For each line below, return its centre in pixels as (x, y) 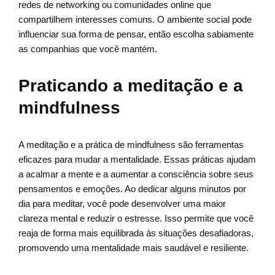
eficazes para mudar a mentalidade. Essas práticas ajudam (137, 160)
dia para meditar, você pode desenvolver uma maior (122, 204)
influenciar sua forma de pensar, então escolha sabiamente (136, 34)
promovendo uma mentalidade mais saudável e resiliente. (134, 248)
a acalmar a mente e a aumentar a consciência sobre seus (136, 174)
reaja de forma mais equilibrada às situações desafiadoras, (136, 233)
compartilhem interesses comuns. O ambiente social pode (135, 20)
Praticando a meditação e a (131, 86)
